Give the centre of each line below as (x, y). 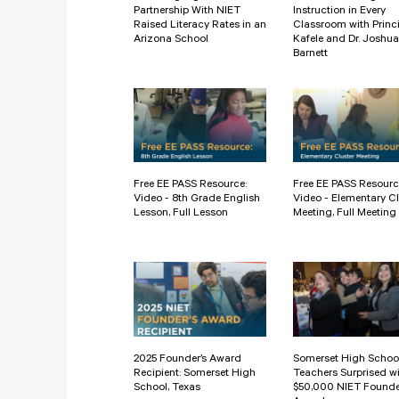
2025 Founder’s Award (187, 360)
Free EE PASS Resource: (190, 186)
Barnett (310, 54)
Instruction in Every (339, 11)
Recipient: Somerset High (195, 375)
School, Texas (167, 389)
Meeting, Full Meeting (345, 214)
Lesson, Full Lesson (181, 214)
